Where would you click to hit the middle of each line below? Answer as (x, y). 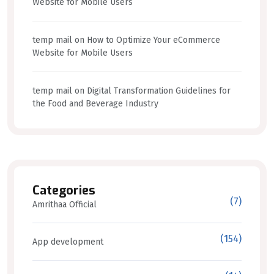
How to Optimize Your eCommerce (154, 40)
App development (68, 242)
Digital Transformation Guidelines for (159, 91)
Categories (64, 190)
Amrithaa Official (65, 204)
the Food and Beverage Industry (95, 103)
